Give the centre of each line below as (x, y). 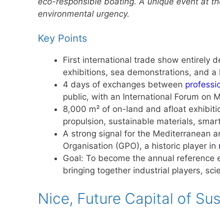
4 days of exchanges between (124, 85)
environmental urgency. (84, 14)
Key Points (62, 39)
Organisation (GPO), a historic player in (141, 146)
